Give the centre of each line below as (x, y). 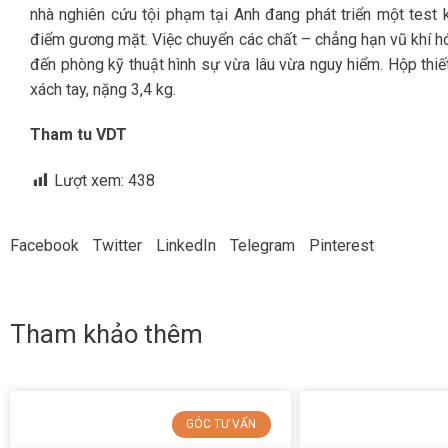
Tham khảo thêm (106, 334)
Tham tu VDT (78, 135)
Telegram (262, 246)
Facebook (44, 246)
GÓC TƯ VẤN (221, 424)
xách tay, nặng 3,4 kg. (103, 89)
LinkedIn (186, 246)
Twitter (117, 246)
